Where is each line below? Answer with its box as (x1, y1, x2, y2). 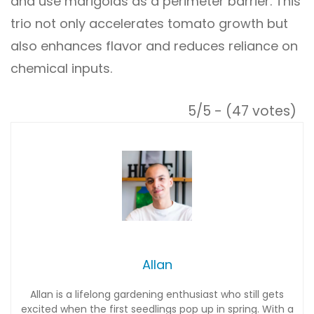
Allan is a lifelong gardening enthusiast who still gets (30, 287, 284, 302)
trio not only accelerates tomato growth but (11, 14, 288, 32)
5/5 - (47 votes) (187, 101, 296, 121)
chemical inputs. (11, 59, 112, 77)
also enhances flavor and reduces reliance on (11, 36, 298, 55)
